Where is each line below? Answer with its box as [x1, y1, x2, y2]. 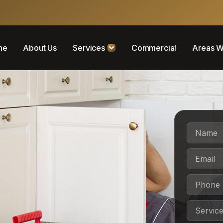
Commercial [131, 43, 177, 53]
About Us [23, 43, 57, 53]
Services [73, 43, 105, 53]
